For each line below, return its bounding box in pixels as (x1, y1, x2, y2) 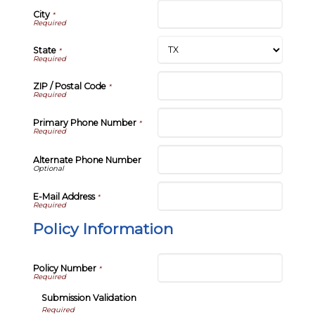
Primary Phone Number (32, 117, 136, 129)
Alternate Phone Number (32, 154, 141, 165)
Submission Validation (41, 292, 136, 304)
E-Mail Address (32, 191, 95, 202)
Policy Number (32, 263, 96, 274)
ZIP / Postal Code (32, 81, 106, 92)
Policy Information (32, 219, 174, 238)
